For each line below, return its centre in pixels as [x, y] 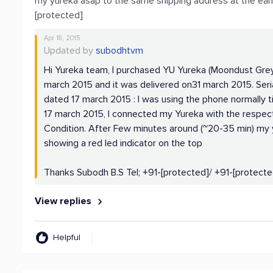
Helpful [67, 237]
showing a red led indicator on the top [123, 143]
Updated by [70, 51]
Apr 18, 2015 [62, 38]
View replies [65, 201]
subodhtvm [120, 51]
